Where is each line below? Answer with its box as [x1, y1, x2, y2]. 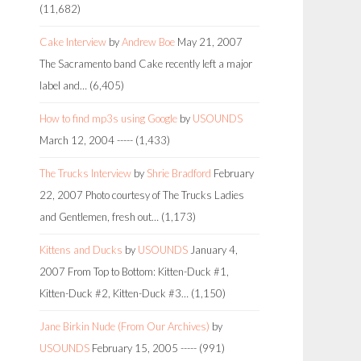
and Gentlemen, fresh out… [39, 210, 159, 223]
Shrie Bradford [147, 166, 211, 180]
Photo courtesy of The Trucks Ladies [85, 188, 244, 201]
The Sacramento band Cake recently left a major [39, 56, 252, 70]
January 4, [190, 243, 238, 256]
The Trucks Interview [39, 166, 131, 180]
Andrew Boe [122, 35, 175, 48]
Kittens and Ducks [39, 243, 122, 256]
